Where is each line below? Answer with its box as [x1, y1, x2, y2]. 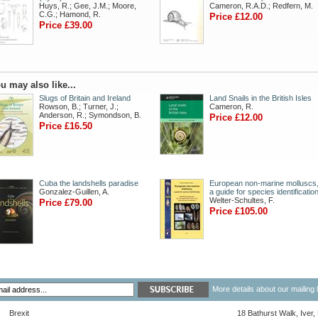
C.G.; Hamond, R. [39, 10, 101, 18]
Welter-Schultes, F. [209, 196, 275, 204]
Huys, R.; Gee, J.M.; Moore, [39, 1, 136, 10]
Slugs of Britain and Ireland [39, 94, 131, 102]
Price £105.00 [209, 206, 268, 216]
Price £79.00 [39, 197, 92, 208]
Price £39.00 [39, 20, 92, 31]
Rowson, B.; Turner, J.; [39, 102, 119, 111]
